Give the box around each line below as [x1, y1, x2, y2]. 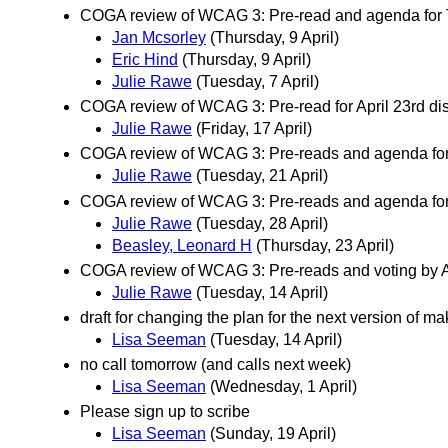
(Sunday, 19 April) [210, 425, 336, 443]
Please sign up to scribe [80, 403, 250, 421]
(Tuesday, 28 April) [196, 214, 328, 232]
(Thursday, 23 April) [256, 236, 394, 254]
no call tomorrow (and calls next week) [80, 356, 351, 374]
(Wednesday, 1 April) [210, 378, 357, 396]
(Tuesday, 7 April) [196, 73, 319, 91]
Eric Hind [112, 51, 178, 69]
